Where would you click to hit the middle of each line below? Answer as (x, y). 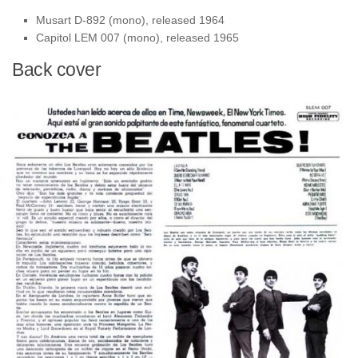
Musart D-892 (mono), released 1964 (130, 20)
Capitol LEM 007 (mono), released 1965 (137, 38)
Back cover (56, 70)
